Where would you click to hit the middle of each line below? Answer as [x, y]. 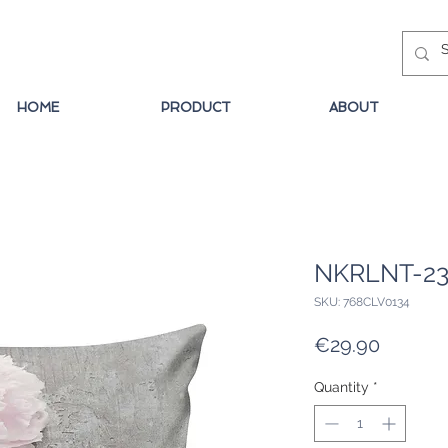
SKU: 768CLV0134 [362, 302]
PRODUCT [196, 107]
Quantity [341, 387]
